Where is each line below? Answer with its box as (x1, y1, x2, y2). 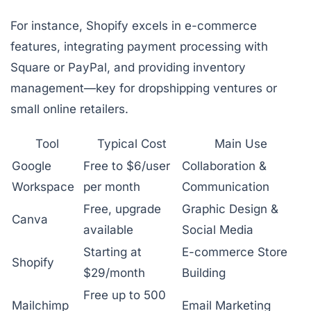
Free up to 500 (83, 288, 166, 302)
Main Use (214, 137, 267, 151)
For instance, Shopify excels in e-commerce (10, 19, 257, 33)
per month (83, 180, 140, 194)
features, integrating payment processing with (10, 40, 268, 53)
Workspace (12, 180, 74, 194)
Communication (182, 180, 269, 194)
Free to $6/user (83, 159, 170, 173)
